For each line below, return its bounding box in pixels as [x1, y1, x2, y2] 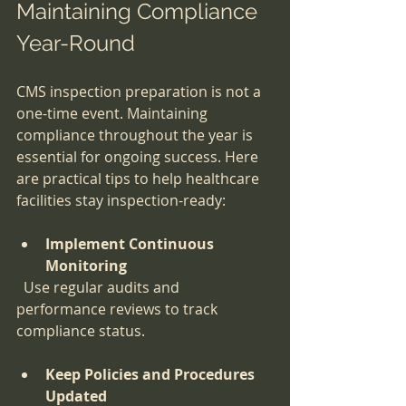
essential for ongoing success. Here [16, 147, 262, 168]
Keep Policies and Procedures [45, 364, 258, 385]
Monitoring [45, 256, 127, 276]
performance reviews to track [16, 299, 221, 320]
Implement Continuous [45, 234, 217, 255]
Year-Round [16, 30, 135, 57]
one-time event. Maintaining [16, 103, 211, 124]
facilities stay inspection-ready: [16, 190, 226, 211]
